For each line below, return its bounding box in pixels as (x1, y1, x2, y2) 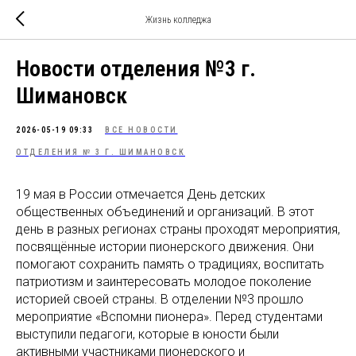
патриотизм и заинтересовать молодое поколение (16, 274, 311, 289)
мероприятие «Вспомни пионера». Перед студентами (16, 309, 323, 324)
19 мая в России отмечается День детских (16, 187, 265, 202)
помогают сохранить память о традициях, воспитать (16, 257, 324, 272)
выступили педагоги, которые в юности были (16, 327, 279, 342)
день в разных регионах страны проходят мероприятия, (16, 222, 340, 237)
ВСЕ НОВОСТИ (105, 126, 178, 134)
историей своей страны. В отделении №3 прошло (16, 292, 304, 307)
